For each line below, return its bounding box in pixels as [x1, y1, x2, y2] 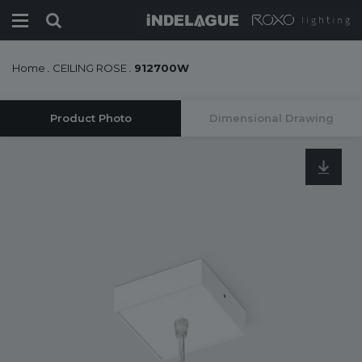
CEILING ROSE [53, 61, 127, 74]
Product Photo [49, 112, 132, 124]
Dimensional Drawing [209, 112, 334, 124]
